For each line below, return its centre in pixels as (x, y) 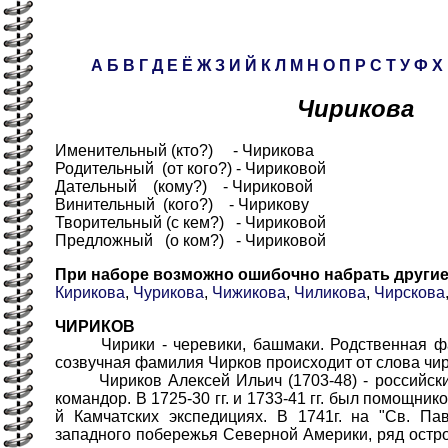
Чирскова (409, 293)
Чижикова (249, 293)
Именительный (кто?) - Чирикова (184, 151)
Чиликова (330, 293)
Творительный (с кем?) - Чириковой (190, 223)
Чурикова (168, 293)
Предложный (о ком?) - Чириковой (190, 241)
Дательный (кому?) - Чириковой (184, 187)
